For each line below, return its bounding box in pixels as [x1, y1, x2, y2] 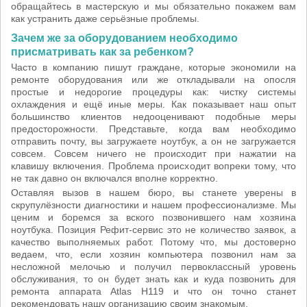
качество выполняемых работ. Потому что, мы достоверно [11, 236, 296, 247]
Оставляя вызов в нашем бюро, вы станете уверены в [11, 187, 296, 198]
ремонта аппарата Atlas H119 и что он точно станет [11, 286, 296, 297]
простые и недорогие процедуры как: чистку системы [11, 86, 296, 97]
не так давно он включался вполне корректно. [11, 173, 218, 184]
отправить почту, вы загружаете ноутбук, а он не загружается [11, 136, 296, 147]
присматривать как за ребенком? [11, 46, 194, 58]
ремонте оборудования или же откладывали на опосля [11, 74, 296, 85]
